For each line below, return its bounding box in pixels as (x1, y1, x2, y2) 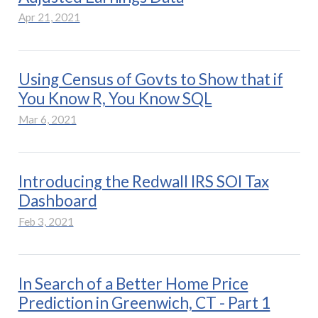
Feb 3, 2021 (18, 214, 74, 228)
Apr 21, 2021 (18, 11, 80, 24)
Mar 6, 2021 (18, 113, 77, 126)
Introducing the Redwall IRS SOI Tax (18, 172, 269, 192)
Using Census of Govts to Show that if (18, 70, 283, 89)
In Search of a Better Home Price (18, 273, 248, 293)
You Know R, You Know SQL (18, 89, 212, 109)
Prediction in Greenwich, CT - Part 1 (18, 292, 270, 312)
